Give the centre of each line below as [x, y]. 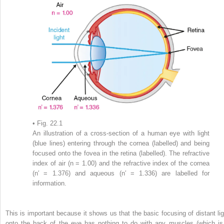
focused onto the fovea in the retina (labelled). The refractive [121, 153]
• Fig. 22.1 [47, 123]
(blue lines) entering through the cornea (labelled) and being [121, 143]
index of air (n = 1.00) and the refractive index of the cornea [121, 163]
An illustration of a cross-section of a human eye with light [121, 133]
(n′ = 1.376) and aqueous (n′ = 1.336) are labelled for [121, 173]
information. [49, 183]
